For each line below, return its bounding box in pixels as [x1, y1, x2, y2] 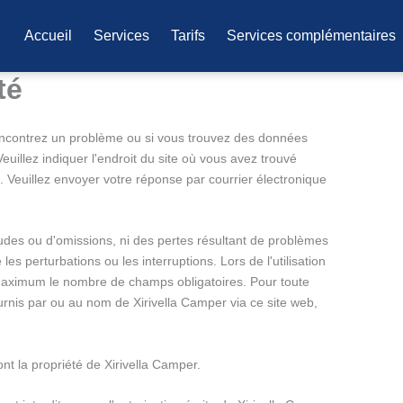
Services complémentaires [227, 28, 396, 43]
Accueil [24, 28, 72, 43]
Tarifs [171, 28, 205, 43]
